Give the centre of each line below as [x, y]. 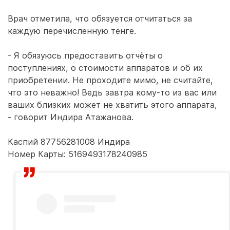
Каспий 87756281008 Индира [69, 142]
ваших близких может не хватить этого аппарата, [112, 105]
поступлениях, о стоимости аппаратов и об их [105, 68]
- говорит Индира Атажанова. [71, 117]
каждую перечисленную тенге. [72, 31]
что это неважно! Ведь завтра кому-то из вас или [112, 92]
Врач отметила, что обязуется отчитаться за [100, 18]
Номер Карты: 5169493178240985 [78, 154]
